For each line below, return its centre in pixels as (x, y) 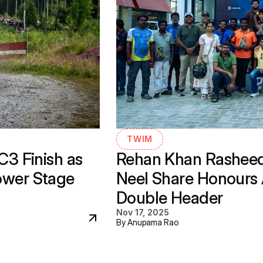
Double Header (169, 198)
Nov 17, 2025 (142, 212)
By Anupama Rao (147, 222)
